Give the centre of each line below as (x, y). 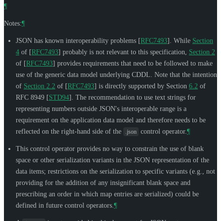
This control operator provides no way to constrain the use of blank (110, 148)
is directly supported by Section (143, 86)
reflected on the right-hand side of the (70, 131)
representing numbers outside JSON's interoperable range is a (101, 109)
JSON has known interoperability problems (77, 40)
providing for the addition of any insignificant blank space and (103, 183)
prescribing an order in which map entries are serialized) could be (107, 194)
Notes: (13, 23)
